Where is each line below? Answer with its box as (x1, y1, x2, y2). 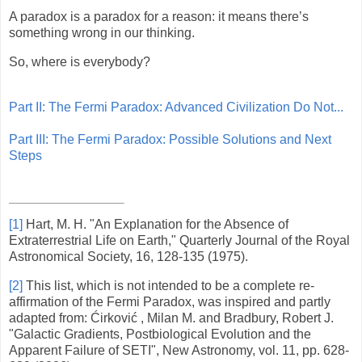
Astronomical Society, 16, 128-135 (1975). (9, 249, 248, 263)
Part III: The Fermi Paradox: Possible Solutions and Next (9, 133, 331, 147)
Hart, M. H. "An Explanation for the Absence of (23, 217, 288, 231)
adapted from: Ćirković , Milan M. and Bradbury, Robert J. (9, 310, 334, 325)
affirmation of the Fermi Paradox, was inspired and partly (9, 294, 330, 309)
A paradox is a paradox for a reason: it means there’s (9, 10, 309, 24)
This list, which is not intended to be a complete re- (23, 278, 314, 293)
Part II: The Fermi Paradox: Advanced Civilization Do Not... (9, 100, 343, 115)
